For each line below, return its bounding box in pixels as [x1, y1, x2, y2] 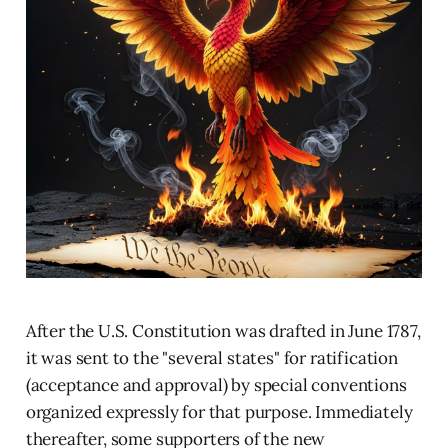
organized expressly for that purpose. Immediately [25, 401, 413, 424]
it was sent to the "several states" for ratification [25, 347, 398, 370]
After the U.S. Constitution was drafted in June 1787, [25, 320, 421, 343]
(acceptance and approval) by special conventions [25, 374, 407, 397]
